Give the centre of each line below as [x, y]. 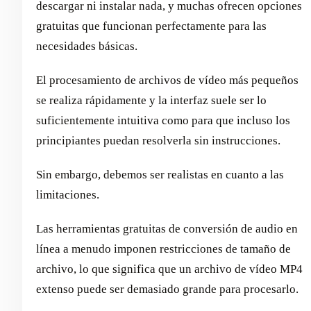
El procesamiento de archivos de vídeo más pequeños [167, 80]
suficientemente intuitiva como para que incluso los [163, 120]
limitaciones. [68, 194]
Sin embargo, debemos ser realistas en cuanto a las [160, 174]
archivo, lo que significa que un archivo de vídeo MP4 [169, 269]
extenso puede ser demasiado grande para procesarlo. [167, 289]
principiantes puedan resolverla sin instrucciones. [158, 140]
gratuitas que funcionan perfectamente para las [151, 26]
